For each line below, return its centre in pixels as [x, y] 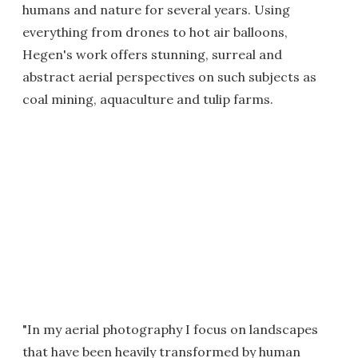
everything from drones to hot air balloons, [155, 32]
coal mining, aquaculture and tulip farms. [148, 99]
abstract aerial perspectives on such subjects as [169, 77]
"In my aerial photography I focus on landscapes [170, 329]
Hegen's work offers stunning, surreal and [152, 54]
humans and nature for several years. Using [156, 10]
